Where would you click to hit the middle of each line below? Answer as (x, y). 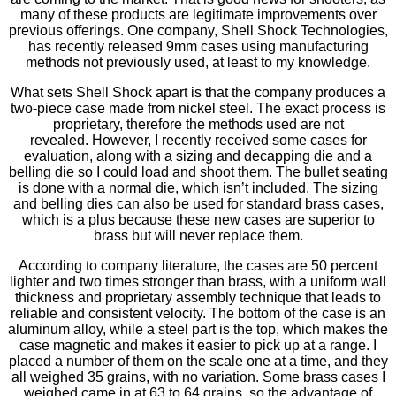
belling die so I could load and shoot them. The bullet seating (198, 171)
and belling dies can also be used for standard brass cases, (198, 203)
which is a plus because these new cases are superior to (198, 219)
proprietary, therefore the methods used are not (198, 124)
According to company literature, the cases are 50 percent (198, 265)
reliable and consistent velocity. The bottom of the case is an (198, 313)
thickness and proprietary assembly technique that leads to (198, 297)
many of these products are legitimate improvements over (198, 14)
